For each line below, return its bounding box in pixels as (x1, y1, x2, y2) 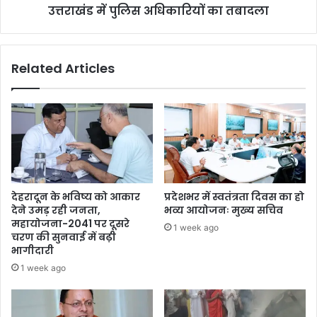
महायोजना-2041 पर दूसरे (11, 217, 129, 231)
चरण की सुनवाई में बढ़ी (11, 230, 116, 245)
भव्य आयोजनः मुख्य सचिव (164, 203, 283, 218)
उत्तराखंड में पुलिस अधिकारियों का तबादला (48, 3, 269, 20)
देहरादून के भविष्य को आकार (11, 190, 140, 204)
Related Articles (11, 59, 115, 78)
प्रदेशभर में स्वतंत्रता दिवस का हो (164, 190, 304, 204)
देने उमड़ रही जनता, (11, 203, 100, 218)
